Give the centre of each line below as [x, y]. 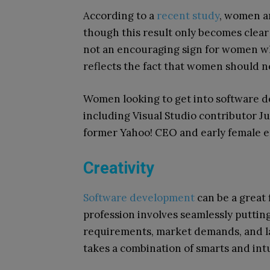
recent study [188, 16]
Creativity [119, 168]
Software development [139, 198]
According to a [120, 16]
